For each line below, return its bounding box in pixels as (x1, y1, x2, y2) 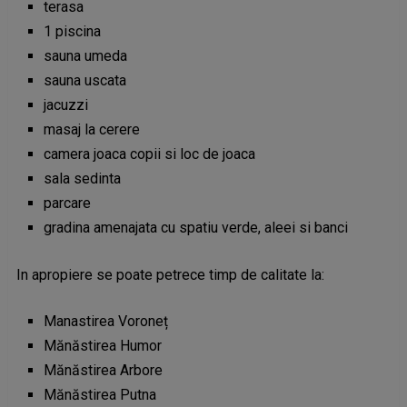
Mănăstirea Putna (43, 386, 156, 404)
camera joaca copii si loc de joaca (43, 145, 255, 163)
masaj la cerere (43, 121, 140, 138)
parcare (43, 194, 91, 212)
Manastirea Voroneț (43, 313, 168, 331)
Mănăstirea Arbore (43, 362, 163, 380)
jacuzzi (43, 96, 88, 114)
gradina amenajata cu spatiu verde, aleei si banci (43, 219, 348, 236)
